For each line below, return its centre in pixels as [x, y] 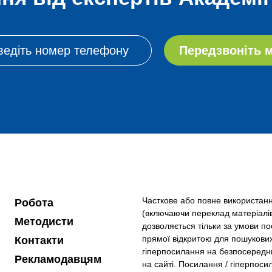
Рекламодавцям [58, 259]
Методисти [44, 222]
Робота [34, 203]
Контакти [39, 240]
